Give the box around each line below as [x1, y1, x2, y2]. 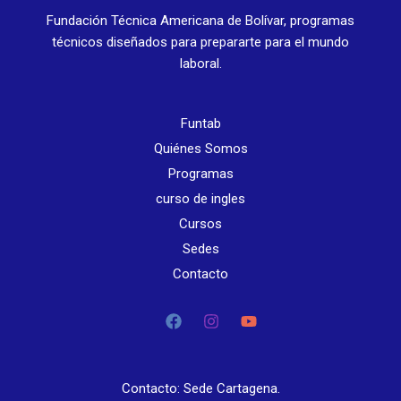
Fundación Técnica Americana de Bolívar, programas [47, 13, 354, 30]
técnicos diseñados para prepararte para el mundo [52, 34, 349, 51]
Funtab [180, 115, 221, 132]
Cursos [179, 216, 222, 233]
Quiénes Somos [153, 141, 248, 158]
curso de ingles [156, 191, 245, 208]
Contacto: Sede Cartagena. [121, 380, 280, 397]
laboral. [179, 55, 222, 73]
